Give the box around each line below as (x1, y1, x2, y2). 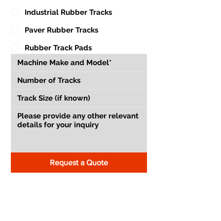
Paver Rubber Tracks (25, 25, 98, 35)
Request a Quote (50, 158, 108, 167)
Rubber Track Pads (25, 43, 92, 52)
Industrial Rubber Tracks (25, 7, 112, 17)
